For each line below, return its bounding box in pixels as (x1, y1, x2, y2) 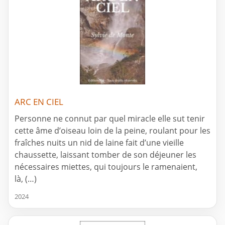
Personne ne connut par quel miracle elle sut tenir (15, 113, 205, 125)
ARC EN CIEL (15, 96, 63, 108)
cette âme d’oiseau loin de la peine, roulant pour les (15, 125, 210, 137)
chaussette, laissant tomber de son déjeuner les (15, 149, 196, 161)
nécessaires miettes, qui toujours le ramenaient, (15, 161, 197, 173)
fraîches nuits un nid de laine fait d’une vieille (15, 137, 184, 149)
